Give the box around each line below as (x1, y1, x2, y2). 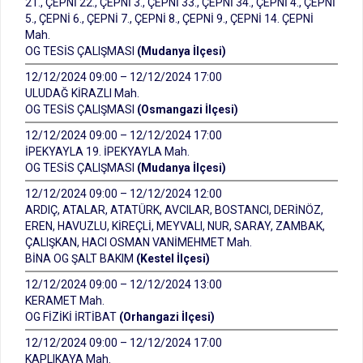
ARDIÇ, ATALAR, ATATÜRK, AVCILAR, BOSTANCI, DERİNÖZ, (25, 203, 323, 216)
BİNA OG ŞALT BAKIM (25, 252, 136, 265)
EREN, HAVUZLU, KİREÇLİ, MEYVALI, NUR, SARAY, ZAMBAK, (25, 220, 325, 233)
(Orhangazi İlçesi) (119, 310, 215, 323)
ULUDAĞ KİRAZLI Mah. (25, 87, 139, 100)
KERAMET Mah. (25, 294, 105, 307)
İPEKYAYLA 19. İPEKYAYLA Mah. (25, 145, 190, 158)
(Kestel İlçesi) (136, 252, 210, 265)
